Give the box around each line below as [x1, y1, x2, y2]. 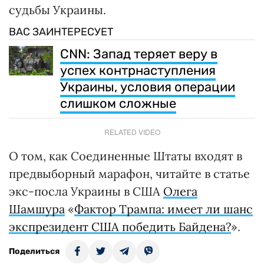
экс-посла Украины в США [9, 183, 163, 199]
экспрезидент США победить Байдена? [9, 219, 231, 234]
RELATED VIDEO [104, 126, 160, 137]
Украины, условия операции [60, 78, 235, 95]
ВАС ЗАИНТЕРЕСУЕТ [9, 25, 113, 38]
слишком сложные [60, 95, 176, 111]
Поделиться [9, 246, 60, 256]
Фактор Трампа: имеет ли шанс [74, 201, 253, 216]
